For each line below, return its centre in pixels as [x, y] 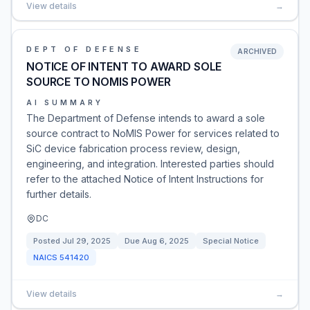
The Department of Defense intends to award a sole [146, 118]
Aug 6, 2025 [165, 241]
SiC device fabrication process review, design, [133, 148]
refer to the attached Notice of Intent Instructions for [145, 179]
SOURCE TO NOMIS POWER [99, 82]
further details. [59, 194]
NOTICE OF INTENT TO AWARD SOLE [124, 66]
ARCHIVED [257, 51]
